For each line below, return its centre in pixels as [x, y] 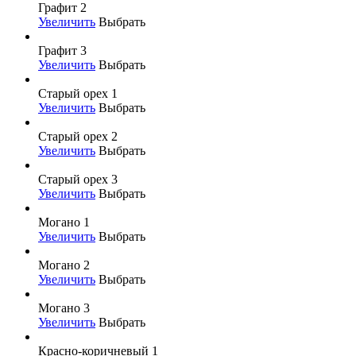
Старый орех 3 [78, 179]
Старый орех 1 [78, 93]
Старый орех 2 [78, 136]
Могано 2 [64, 265]
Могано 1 [64, 222]
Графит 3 [62, 50]
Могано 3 [64, 308]
